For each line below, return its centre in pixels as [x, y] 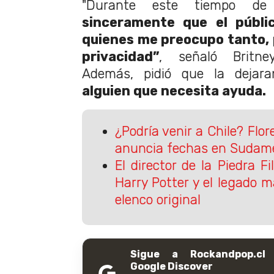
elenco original [157, 199]
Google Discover [172, 267]
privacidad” [120, 57]
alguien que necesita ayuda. [174, 91]
